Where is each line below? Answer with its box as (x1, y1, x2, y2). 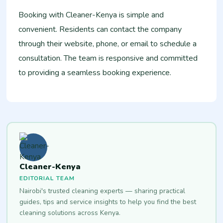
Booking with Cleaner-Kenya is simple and (18, 9, 164, 20)
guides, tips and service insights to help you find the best (19, 197, 196, 207)
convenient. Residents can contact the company (18, 23, 182, 35)
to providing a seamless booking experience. (18, 67, 172, 78)
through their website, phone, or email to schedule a (18, 38, 197, 49)
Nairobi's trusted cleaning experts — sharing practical (19, 186, 185, 196)
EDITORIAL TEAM (19, 174, 75, 183)
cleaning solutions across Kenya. (19, 208, 120, 218)
